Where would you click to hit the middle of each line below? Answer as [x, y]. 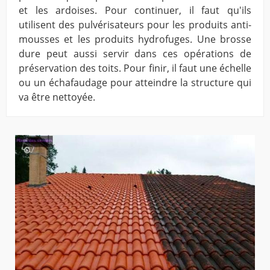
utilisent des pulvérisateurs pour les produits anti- [135, 25]
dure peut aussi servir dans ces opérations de [135, 54]
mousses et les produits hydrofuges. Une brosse [135, 39]
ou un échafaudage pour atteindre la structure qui [135, 83]
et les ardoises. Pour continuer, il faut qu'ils [135, 11]
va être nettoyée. [57, 97]
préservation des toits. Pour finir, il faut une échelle [135, 68]
